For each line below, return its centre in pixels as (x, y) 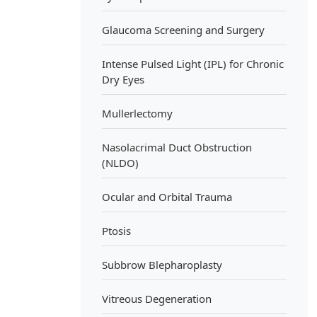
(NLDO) (120, 162)
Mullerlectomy (137, 113)
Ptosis (116, 230)
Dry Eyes (123, 79)
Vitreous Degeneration (157, 298)
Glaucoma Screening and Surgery (183, 29)
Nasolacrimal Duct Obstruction (177, 147)
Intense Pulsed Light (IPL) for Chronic (193, 63)
